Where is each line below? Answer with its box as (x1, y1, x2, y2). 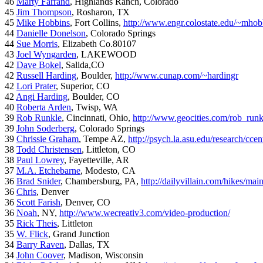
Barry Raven (16, 240, 64, 250)
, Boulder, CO (68, 92, 120, 102)
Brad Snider (16, 176, 60, 187)
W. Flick (16, 229, 48, 240)
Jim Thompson (16, 7, 72, 18)
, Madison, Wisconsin (63, 250, 143, 261)
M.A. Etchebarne (16, 166, 80, 176)
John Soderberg (16, 123, 75, 134)
